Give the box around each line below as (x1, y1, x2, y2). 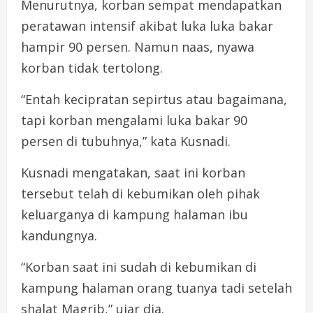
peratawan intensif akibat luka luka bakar (21, 17, 273, 34)
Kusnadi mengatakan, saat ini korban (21, 163, 245, 181)
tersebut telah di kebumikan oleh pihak (21, 184, 260, 202)
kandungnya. (21, 226, 97, 244)
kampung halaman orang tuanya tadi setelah (21, 279, 292, 296)
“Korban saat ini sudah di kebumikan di (21, 258, 256, 275)
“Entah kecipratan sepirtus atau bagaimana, (21, 90, 287, 108)
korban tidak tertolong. (21, 59, 163, 76)
